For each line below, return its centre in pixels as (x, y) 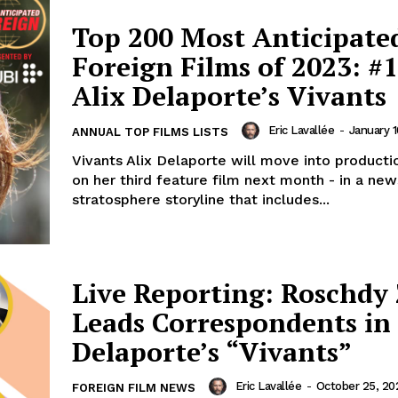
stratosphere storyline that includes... (201, 200)
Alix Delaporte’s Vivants (229, 96)
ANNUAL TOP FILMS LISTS (150, 132)
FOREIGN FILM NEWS (134, 388)
